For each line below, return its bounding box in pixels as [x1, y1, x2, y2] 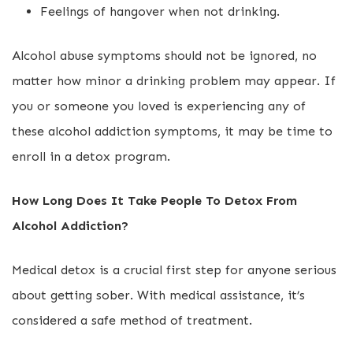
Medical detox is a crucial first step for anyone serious [12, 262, 336, 277]
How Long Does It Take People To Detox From [12, 193, 297, 208]
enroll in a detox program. [12, 149, 170, 164]
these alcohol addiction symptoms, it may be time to [12, 124, 333, 139]
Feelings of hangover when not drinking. [40, 4, 280, 19]
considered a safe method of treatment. [12, 313, 252, 328]
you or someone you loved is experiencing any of [12, 98, 306, 113]
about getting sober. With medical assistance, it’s [12, 288, 305, 303]
